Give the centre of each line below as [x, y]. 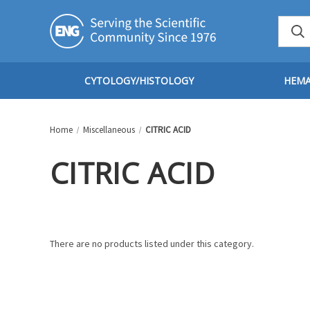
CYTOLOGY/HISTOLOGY [139, 81]
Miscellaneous [109, 130]
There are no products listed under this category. [152, 244]
